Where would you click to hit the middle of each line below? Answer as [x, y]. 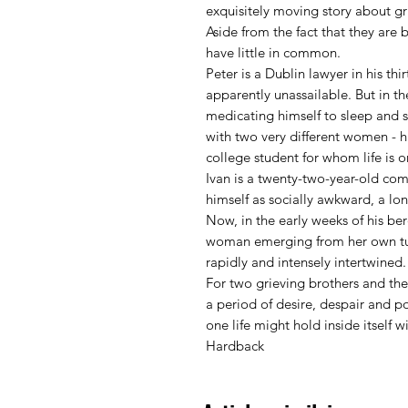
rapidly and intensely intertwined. [306, 261]
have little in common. [273, 52]
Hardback [235, 345]
